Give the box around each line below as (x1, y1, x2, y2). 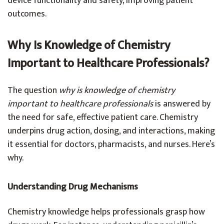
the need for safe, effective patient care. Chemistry (7, 110, 198, 125)
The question (7, 83, 59, 98)
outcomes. (7, 6, 46, 21)
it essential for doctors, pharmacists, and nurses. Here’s (7, 137, 215, 152)
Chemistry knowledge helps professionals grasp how (7, 204, 205, 219)
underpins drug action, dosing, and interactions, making (7, 123, 215, 138)
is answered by (153, 96, 210, 111)
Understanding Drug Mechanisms (7, 179, 138, 194)
